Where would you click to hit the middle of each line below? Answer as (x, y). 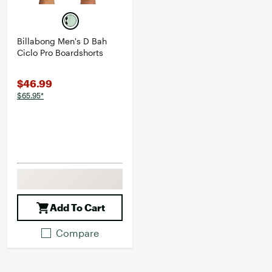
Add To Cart (77, 207)
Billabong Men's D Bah (62, 41)
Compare (77, 233)
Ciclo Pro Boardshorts (60, 53)
